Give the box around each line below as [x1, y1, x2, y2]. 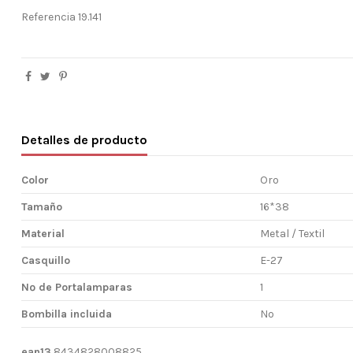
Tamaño [21, 199, 63, 214]
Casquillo [21, 253, 71, 267]
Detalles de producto [21, 132, 148, 147]
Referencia [21, 9, 76, 24]
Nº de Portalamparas [21, 280, 133, 294]
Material [21, 226, 65, 240]
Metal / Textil [259, 226, 325, 240]
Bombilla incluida [21, 307, 113, 321]
